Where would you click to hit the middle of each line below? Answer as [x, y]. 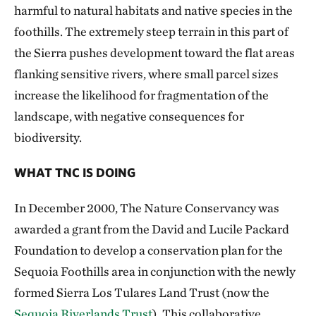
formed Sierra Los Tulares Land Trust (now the [142, 293]
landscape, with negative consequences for [129, 116]
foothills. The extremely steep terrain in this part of [151, 32]
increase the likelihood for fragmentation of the [141, 95]
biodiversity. [48, 138]
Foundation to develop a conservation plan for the [148, 250]
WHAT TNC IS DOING [75, 173]
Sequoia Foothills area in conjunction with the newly [155, 272]
